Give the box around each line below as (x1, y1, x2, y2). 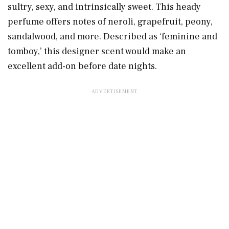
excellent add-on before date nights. (8, 60, 159, 72)
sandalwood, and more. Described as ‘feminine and (8, 30, 217, 42)
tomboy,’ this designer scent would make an (8, 45, 186, 57)
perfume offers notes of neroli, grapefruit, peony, (8, 15, 213, 28)
